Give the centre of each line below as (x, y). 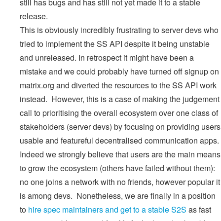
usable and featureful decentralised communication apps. (119, 140)
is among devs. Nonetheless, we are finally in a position (118, 195)
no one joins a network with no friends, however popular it (120, 182)
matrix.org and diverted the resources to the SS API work (118, 85)
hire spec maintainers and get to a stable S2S (107, 209)
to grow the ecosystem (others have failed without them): (117, 168)
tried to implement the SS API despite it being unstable (115, 43)
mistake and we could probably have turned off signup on (119, 71)
